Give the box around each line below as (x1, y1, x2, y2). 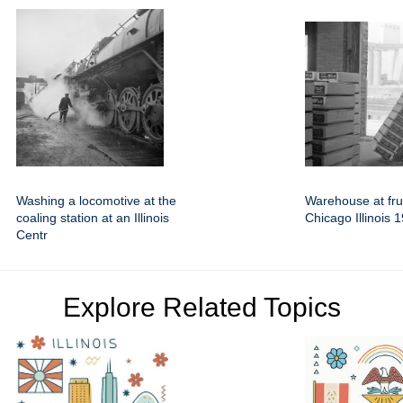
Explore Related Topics (62, 292, 341, 322)
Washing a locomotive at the (16, 193, 176, 208)
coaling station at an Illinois (16, 210, 169, 225)
